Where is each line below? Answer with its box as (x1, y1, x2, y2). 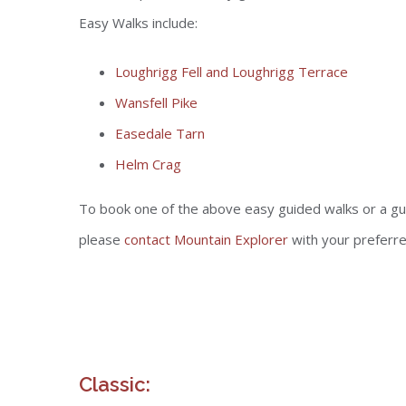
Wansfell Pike (115, 93, 198, 111)
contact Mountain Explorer (124, 230, 288, 248)
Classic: (79, 372, 150, 396)
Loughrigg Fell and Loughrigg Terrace (115, 63, 348, 81)
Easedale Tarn (115, 124, 205, 142)
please (79, 230, 124, 248)
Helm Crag (115, 155, 181, 173)
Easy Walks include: (79, 14, 198, 32)
